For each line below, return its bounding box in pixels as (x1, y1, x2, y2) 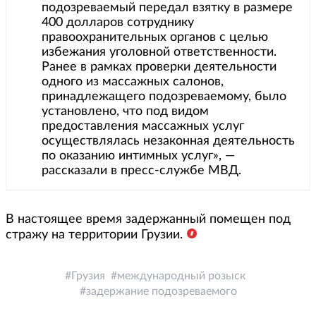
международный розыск (117, 270, 245, 282)
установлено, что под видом (42, 105, 209, 119)
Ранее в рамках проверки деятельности (42, 61, 276, 74)
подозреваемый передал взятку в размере (42, 1, 293, 15)
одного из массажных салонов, (42, 75, 224, 89)
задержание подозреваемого (85, 286, 237, 298)
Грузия (71, 270, 105, 282)
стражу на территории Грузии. (6, 229, 183, 242)
